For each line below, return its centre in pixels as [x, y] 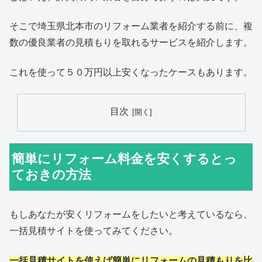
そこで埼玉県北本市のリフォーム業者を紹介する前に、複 [131, 26]
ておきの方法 [52, 175]
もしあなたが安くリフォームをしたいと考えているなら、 [131, 215]
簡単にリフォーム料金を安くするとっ [125, 159]
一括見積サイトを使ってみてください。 [94, 231]
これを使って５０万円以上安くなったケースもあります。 [131, 72]
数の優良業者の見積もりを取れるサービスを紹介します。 [131, 43]
